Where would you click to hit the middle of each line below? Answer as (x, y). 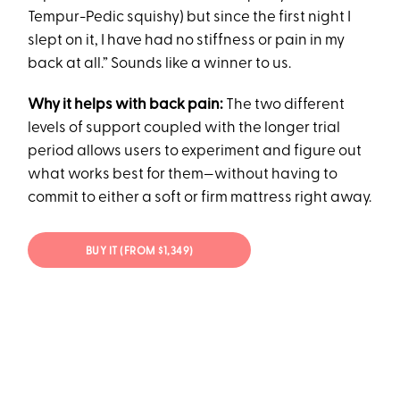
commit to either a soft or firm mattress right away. (200, 198)
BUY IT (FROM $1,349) (139, 251)
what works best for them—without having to (183, 175)
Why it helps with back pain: (127, 105)
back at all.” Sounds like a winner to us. (160, 64)
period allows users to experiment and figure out (195, 152)
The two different (286, 105)
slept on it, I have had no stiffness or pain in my (187, 41)
